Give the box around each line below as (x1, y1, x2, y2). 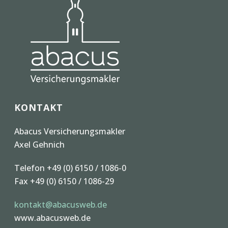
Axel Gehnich (14, 138, 65, 150)
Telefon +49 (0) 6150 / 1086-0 (14, 162, 127, 174)
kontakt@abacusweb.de (14, 198, 107, 210)
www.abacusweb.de (14, 212, 91, 223)
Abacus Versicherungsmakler (14, 125, 126, 137)
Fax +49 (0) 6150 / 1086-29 (14, 175, 115, 187)
